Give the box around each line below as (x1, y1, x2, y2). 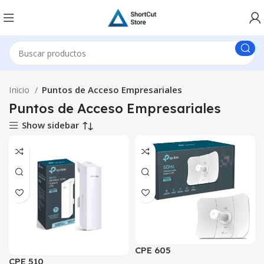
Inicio (9, 84, 32, 95)
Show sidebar (21, 119, 79, 131)
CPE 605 (135, 245, 171, 256)
